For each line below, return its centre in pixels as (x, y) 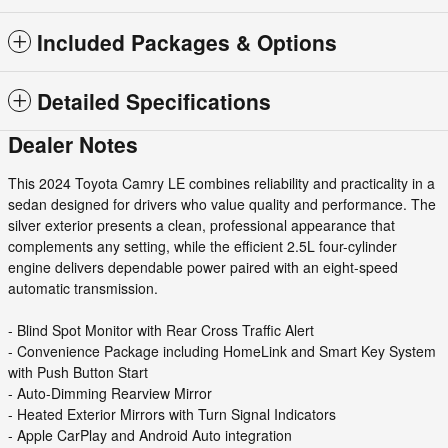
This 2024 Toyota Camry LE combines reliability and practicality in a (221, 183)
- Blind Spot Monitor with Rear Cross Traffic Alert (161, 330)
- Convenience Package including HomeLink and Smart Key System (222, 351)
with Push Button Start (78, 372)
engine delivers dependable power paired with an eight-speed (203, 267)
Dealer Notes (73, 144)
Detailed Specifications (154, 101)
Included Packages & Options (187, 42)
